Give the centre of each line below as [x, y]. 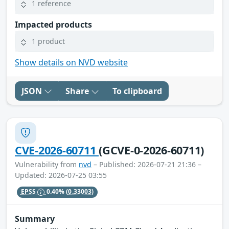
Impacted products [53, 24]
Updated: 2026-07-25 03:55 [61, 175]
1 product [48, 41]
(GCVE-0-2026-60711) [152, 150]
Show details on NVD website [71, 62]
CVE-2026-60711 [57, 150]
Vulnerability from [47, 164]
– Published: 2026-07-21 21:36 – [146, 164]
